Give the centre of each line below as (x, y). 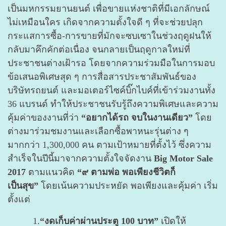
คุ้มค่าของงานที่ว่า (44, 118)
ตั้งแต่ (19, 200)
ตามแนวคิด (51, 172)
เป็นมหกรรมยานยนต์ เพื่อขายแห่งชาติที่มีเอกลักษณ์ (109, 9)
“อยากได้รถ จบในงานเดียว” (138, 118)
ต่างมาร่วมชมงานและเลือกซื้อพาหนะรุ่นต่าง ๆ (98, 131)
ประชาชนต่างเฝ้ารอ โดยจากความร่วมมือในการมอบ (111, 63)
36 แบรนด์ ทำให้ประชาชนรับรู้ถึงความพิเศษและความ (113, 104)
